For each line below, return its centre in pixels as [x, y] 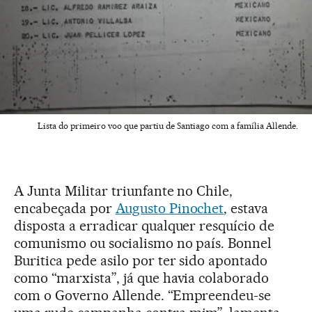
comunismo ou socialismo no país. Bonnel [143, 243]
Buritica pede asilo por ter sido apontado [141, 260]
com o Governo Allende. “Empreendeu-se [143, 295]
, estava [246, 208]
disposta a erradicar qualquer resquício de [145, 226]
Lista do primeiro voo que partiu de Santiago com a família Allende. [168, 126]
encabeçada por [65, 208]
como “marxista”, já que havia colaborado [142, 278]
